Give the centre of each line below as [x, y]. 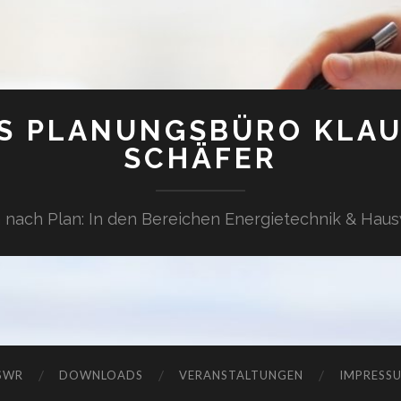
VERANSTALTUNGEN [241, 375]
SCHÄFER [200, 158]
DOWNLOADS [101, 375]
